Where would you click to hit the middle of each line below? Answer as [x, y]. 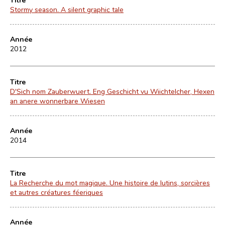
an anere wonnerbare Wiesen [58, 101]
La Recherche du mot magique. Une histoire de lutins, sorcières [110, 183]
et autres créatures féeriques [57, 192]
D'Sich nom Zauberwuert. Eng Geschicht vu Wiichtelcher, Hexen [112, 91]
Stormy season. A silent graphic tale [67, 9]
